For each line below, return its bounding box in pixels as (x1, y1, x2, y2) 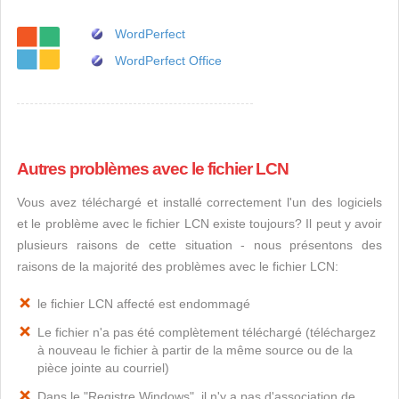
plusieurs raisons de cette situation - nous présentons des (17, 238, 382, 252)
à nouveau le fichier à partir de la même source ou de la (37, 343, 353, 357)
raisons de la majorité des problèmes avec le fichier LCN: (17, 259, 338, 273)
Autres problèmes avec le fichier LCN (17, 159, 289, 178)
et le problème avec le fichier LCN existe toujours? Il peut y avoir (17, 216, 382, 231)
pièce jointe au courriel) (37, 361, 169, 375)
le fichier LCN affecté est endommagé (37, 297, 250, 311)
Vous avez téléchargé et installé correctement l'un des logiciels (17, 195, 382, 209)
